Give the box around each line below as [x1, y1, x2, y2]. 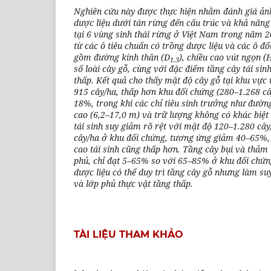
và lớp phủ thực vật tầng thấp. [74, 177, 193, 189]
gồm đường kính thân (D [74, 51, 170, 63]
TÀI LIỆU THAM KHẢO [74, 228, 183, 240]
